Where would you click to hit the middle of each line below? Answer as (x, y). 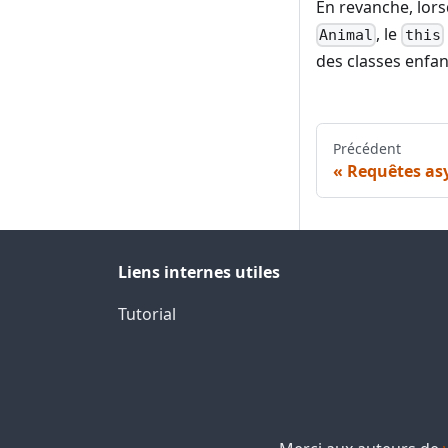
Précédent (367, 149)
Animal (346, 35)
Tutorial (147, 314)
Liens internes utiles (199, 272)
